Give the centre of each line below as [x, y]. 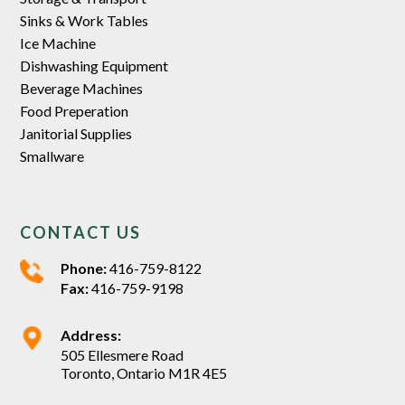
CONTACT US [81, 232]
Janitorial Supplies [76, 133]
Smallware [52, 155]
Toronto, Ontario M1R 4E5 [144, 372]
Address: [91, 334]
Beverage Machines [82, 88]
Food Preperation [75, 110]
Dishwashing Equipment [94, 65]
